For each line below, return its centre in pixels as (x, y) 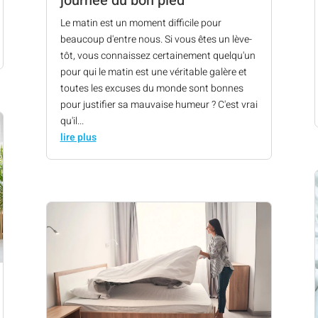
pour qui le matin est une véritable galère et (153, 72)
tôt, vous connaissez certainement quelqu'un (158, 56)
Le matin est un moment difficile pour (141, 23)
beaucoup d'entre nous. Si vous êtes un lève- (156, 39)
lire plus (78, 137)
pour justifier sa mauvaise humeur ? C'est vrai (159, 105)
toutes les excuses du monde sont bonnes (152, 88)
